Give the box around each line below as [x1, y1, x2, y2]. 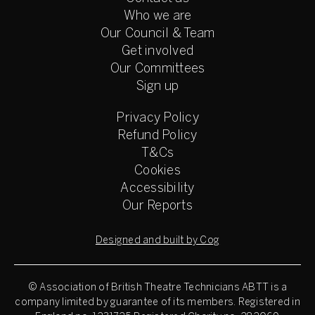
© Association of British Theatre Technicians [27, 283, 242, 293]
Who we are [123, 11, 192, 23]
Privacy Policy [116, 112, 199, 125]
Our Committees [110, 63, 205, 76]
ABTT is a [242, 283, 288, 293]
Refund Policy [117, 130, 198, 143]
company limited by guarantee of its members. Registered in [15, 298, 300, 308]
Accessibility [120, 183, 195, 195]
